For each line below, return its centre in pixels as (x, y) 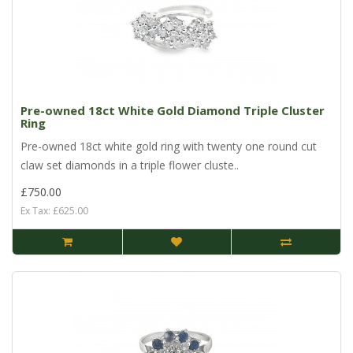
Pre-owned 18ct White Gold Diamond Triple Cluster (173, 111)
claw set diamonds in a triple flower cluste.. (130, 165)
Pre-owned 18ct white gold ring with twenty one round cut (169, 147)
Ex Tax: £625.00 (54, 211)
